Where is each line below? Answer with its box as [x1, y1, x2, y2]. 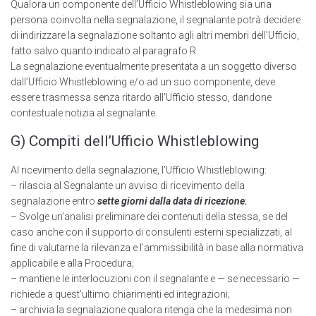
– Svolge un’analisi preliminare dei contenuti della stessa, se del [11, 211, 288, 223]
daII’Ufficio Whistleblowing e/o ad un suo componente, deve [11, 76, 275, 88]
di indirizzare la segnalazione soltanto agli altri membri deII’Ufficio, [11, 30, 299, 42]
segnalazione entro [11, 195, 95, 207]
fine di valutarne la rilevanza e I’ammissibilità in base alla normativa [11, 242, 303, 254]
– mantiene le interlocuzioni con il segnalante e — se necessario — [11, 273, 300, 285]
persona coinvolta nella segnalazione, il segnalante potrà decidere [11, 14, 300, 26]
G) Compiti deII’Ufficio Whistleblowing [11, 133, 259, 150]
